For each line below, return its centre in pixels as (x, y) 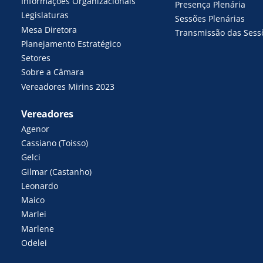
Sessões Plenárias (210, 19)
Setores (36, 58)
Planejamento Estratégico (71, 43)
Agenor (36, 129)
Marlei (34, 214)
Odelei (34, 242)
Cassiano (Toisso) (74, 143)
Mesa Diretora (49, 29)
